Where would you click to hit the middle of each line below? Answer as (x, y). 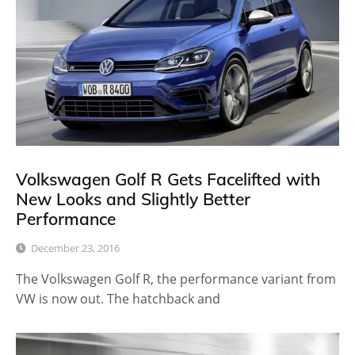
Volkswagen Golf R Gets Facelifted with (168, 179)
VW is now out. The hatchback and (118, 299)
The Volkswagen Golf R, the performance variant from (176, 279)
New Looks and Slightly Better (133, 198)
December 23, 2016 (75, 248)
